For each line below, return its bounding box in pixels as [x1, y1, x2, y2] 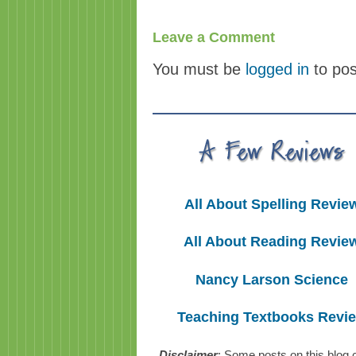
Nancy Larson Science [195, 271, 348, 288]
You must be [153, 60, 246, 78]
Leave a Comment [153, 29, 275, 45]
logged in [246, 60, 309, 78]
